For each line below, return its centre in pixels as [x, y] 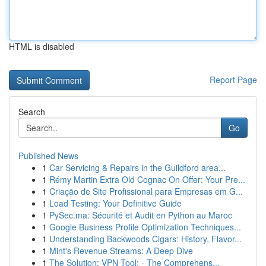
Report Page [233, 80]
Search [32, 112]
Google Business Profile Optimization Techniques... [145, 227]
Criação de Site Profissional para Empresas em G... [146, 191]
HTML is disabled [42, 46]
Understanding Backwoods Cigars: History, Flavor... [145, 239]
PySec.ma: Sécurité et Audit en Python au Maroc [141, 215]
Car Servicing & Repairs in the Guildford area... [137, 167]
